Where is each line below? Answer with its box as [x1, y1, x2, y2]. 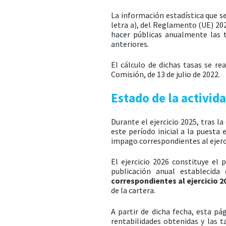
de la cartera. [111, 185, 155, 196]
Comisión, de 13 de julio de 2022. [111, 69, 220, 79]
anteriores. [111, 38, 149, 49]
